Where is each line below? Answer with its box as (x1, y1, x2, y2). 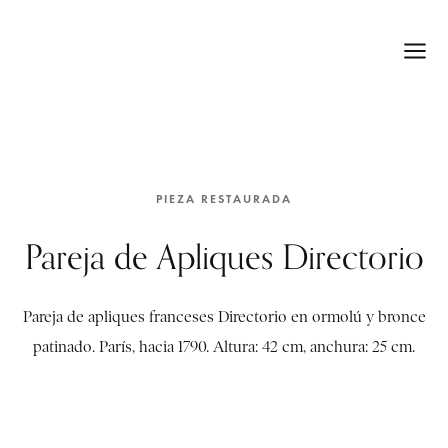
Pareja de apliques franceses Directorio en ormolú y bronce (22, 308, 426, 326)
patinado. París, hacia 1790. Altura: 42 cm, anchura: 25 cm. (33, 338, 415, 356)
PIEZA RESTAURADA (156, 191, 292, 206)
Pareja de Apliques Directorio (24, 236, 424, 277)
